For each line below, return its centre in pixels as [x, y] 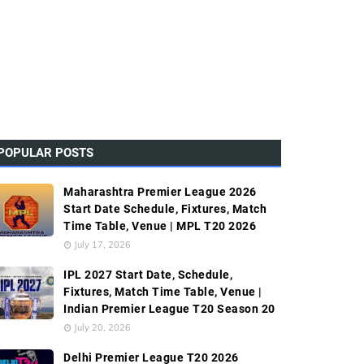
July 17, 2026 [102, 245]
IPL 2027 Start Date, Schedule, [148, 275]
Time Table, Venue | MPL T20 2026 [160, 226]
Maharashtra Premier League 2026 [160, 192]
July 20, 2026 [102, 327]
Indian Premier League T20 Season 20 [169, 309]
